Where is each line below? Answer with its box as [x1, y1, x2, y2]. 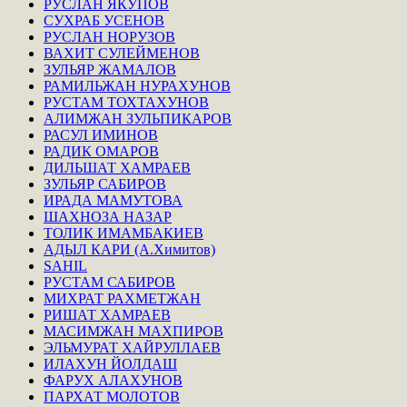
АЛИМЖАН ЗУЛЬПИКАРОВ [44, 110, 232, 126]
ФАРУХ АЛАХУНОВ [44, 372, 183, 388]
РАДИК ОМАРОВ [44, 143, 159, 159]
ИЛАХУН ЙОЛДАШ [44, 355, 177, 372]
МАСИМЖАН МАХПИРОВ [44, 323, 223, 339]
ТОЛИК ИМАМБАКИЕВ [44, 224, 203, 241]
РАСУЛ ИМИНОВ [44, 126, 158, 143]
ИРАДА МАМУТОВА [44, 192, 183, 208]
